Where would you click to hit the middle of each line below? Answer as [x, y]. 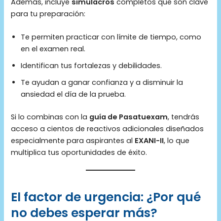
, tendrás [184, 117]
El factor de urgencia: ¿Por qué [106, 197]
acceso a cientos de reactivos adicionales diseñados [108, 129]
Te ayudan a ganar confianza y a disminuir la [102, 83]
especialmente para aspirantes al [73, 140]
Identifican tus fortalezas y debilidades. [92, 66]
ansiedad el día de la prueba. [74, 94]
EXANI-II [149, 140]
